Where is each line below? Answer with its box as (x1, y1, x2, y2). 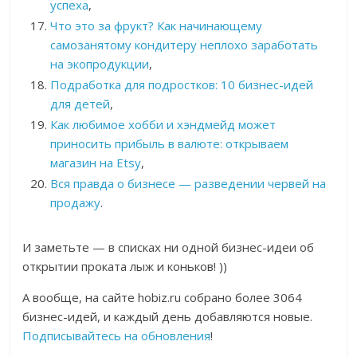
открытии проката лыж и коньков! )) (22, 258, 228, 275)
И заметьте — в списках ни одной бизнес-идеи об (22, 239, 315, 256)
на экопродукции (50, 56, 150, 73)
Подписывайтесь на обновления (22, 328, 211, 344)
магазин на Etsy (50, 155, 142, 171)
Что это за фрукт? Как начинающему (50, 18, 263, 34)
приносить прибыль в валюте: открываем (50, 135, 289, 152)
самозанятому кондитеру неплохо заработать (50, 37, 319, 53)
